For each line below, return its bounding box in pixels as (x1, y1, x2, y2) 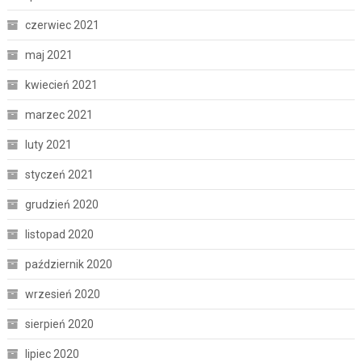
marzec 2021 (24, 107, 93, 121)
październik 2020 (24, 257, 112, 271)
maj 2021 (24, 48, 73, 61)
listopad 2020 (24, 227, 94, 241)
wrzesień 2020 (24, 287, 100, 301)
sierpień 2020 (24, 317, 94, 330)
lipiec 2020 (24, 347, 79, 360)
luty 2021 (24, 137, 72, 151)
